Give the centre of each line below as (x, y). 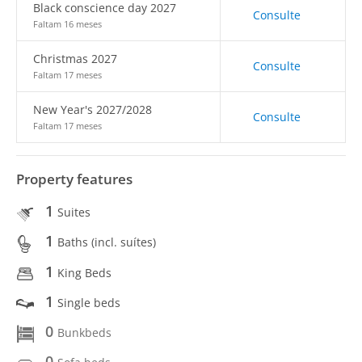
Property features (74, 179)
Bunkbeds (84, 333)
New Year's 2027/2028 (93, 109)
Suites (74, 212)
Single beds (89, 302)
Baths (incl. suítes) (107, 242)
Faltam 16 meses (67, 24)
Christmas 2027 (75, 59)
